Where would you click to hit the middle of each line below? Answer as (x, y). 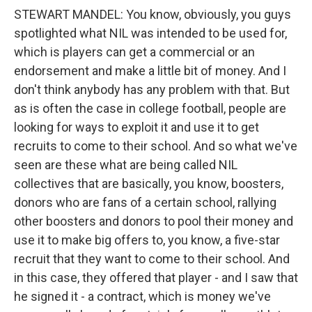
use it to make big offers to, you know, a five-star (147, 240)
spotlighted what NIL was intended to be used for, (150, 33)
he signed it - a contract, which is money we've (142, 296)
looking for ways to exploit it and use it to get (136, 127)
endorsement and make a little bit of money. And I (150, 71)
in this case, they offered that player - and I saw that (156, 278)
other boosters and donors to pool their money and (154, 221)
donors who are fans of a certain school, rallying (145, 202)
